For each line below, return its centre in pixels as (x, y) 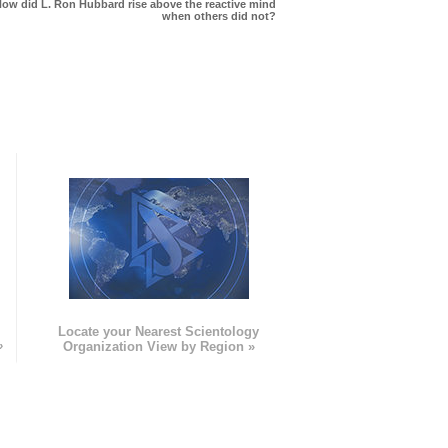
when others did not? (219, 16)
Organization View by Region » (158, 347)
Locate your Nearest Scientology (159, 332)
